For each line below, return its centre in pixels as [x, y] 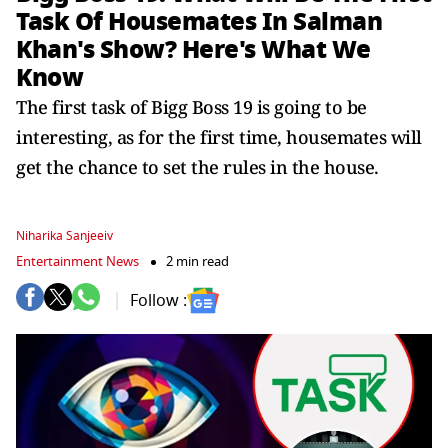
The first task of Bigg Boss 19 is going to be [191, 107]
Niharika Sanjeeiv [64, 236]
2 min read [197, 261]
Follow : [158, 300]
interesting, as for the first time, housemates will [219, 137]
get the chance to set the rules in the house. [197, 167]
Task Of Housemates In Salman [199, 21]
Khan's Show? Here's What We [193, 49]
